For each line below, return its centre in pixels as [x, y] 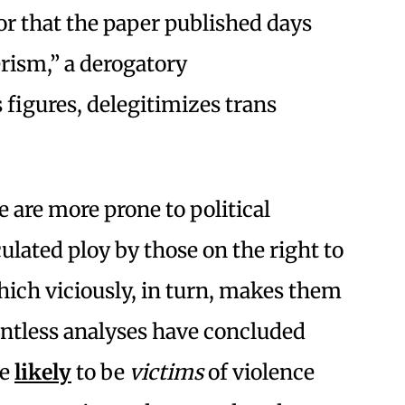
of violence [259, 372]
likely [43, 372]
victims [166, 372]
